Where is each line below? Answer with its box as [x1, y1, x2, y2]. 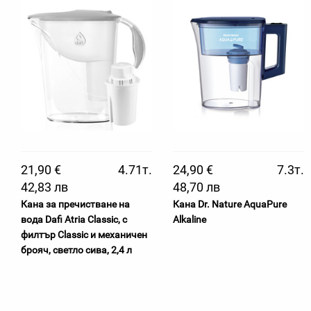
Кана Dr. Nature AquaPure [173, 199, 287, 210]
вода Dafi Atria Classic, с [21, 214, 127, 225]
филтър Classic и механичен [21, 229, 147, 240]
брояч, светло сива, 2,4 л [21, 244, 132, 255]
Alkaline [173, 214, 206, 225]
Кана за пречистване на [21, 199, 130, 210]
